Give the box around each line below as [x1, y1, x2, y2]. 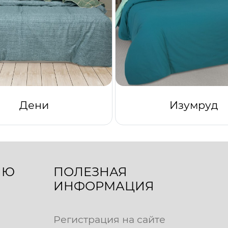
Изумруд [169, 99, 218, 112]
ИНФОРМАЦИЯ [53, 178, 154, 193]
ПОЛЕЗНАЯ [53, 164, 127, 179]
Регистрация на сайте [53, 213, 165, 226]
